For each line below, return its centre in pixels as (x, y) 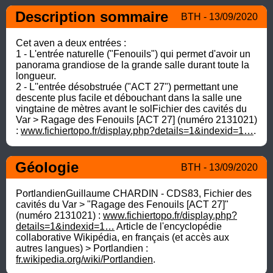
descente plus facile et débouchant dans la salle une (129, 97)
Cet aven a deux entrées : (72, 43)
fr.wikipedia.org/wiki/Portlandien (84, 259)
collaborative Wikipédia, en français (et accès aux (122, 237)
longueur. (36, 76)
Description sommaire (92, 16)
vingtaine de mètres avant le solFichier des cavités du (131, 108)
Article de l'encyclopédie (168, 226)
